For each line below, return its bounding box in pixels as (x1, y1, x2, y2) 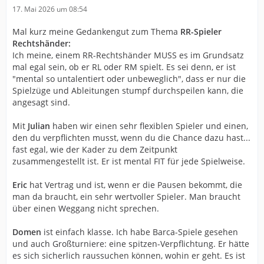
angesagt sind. (12, 97, 70, 108)
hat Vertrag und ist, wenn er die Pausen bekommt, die (29, 179, 242, 190)
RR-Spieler (180, 26, 222, 37)
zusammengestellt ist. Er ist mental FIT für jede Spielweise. (12, 156, 245, 167)
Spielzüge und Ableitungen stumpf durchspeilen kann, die (12, 85, 243, 96)
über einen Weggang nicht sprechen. (12, 203, 159, 214)
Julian (28, 120, 52, 131)
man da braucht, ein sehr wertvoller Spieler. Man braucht (12, 191, 240, 202)
